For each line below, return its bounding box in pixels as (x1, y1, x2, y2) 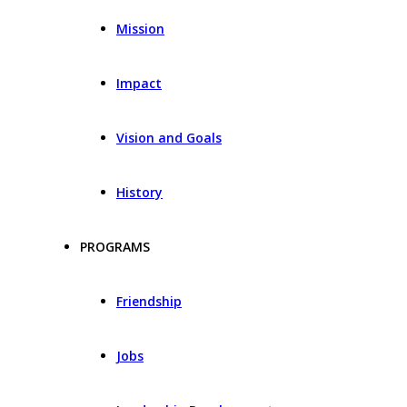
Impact (116, 74, 162, 92)
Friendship (116, 293, 182, 310)
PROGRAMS (80, 238, 150, 255)
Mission (116, 20, 164, 37)
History (116, 184, 163, 201)
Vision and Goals (116, 129, 222, 146)
